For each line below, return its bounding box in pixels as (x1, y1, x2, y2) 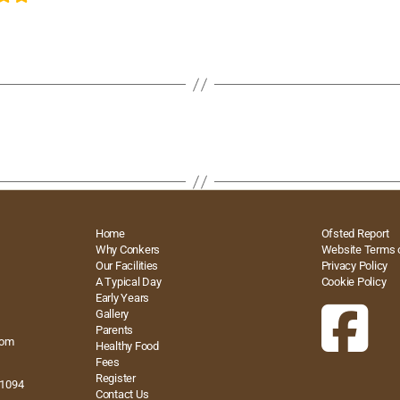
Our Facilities (95, 259, 159, 273)
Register (95, 371, 136, 386)
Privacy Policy (321, 259, 387, 273)
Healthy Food (95, 339, 159, 354)
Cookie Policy (321, 275, 387, 289)
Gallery (95, 307, 129, 321)
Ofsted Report (321, 227, 389, 241)
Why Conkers (95, 243, 160, 257)
